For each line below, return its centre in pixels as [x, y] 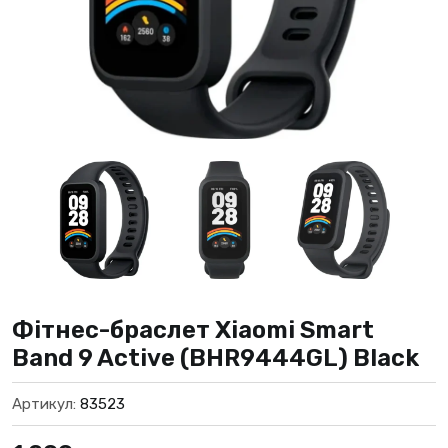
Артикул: [46, 404]
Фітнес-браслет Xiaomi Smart [193, 330]
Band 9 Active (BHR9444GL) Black [215, 358]
